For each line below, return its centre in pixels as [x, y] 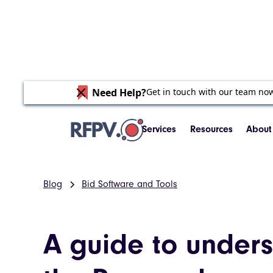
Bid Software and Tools [129, 184]
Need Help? [119, 93]
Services [159, 129]
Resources [211, 129]
